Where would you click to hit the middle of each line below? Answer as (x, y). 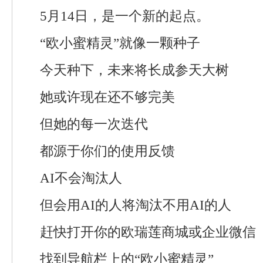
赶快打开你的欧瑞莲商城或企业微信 (148, 232)
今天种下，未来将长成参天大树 (134, 70)
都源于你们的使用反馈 (107, 151)
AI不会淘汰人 (81, 178)
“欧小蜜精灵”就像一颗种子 (120, 43)
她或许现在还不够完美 (107, 97)
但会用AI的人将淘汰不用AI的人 (136, 205)
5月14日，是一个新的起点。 (125, 16)
